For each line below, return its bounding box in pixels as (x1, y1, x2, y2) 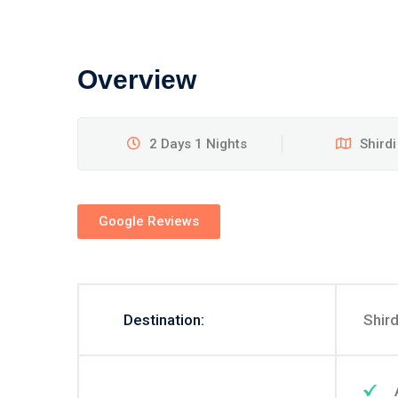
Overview (77, 65, 196, 94)
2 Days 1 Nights (149, 136, 248, 152)
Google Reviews (99, 213, 199, 229)
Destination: (123, 311, 204, 329)
